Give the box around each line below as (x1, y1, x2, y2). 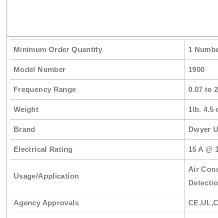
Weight (13, 105, 39, 114)
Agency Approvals (13, 199, 79, 207)
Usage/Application (13, 172, 79, 181)
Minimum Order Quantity (13, 45, 103, 54)
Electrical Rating (13, 145, 73, 154)
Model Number (13, 65, 66, 74)
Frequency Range (13, 85, 76, 94)
